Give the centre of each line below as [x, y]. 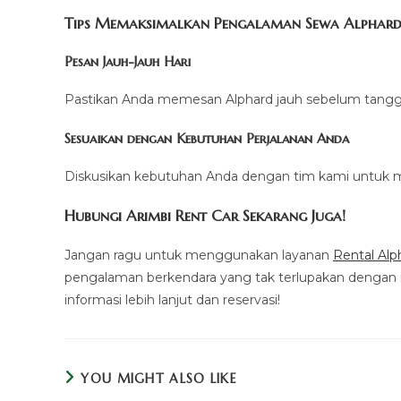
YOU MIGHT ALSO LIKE [159, 379]
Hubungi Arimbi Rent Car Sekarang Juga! [205, 216]
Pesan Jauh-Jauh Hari [128, 62]
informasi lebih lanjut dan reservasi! [172, 300]
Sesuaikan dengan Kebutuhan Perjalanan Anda [207, 139]
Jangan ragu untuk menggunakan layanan [199, 256]
